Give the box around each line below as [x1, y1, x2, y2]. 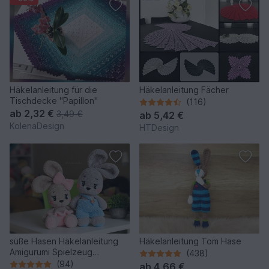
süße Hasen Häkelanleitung [10, 236, 118, 247]
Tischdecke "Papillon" [10, 95, 98, 106]
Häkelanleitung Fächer [139, 85, 229, 95]
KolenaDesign [10, 121, 64, 131]
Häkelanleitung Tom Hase [139, 236, 241, 247]
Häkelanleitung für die [10, 85, 97, 95]
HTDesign [139, 122, 179, 133]
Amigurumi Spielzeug [10, 247, 92, 258]
